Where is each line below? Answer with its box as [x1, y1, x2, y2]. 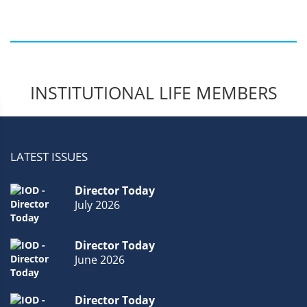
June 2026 [75, 252, 125, 267]
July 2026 [75, 197, 120, 212]
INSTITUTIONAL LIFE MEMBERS [29, 81, 278, 104]
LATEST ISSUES [10, 149, 88, 164]
